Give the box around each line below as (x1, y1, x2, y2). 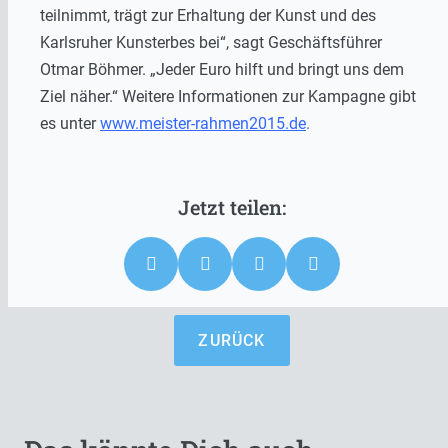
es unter (40, 113, 100, 133)
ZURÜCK (198, 330, 266, 350)
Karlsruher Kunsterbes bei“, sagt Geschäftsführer (40, 32, 382, 52)
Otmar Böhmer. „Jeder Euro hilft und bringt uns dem (40, 59, 404, 79)
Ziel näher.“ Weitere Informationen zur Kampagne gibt (40, 86, 416, 106)
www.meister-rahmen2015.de (100, 113, 306, 133)
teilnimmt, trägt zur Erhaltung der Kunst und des (40, 5, 376, 25)
